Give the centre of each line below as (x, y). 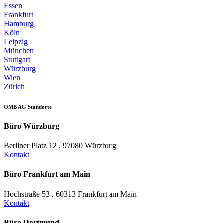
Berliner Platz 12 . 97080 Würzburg (60, 146)
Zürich (14, 86)
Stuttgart (17, 59)
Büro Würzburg (32, 126)
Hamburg (19, 23)
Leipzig (16, 41)
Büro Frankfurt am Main (47, 174)
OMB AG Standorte (28, 106)
